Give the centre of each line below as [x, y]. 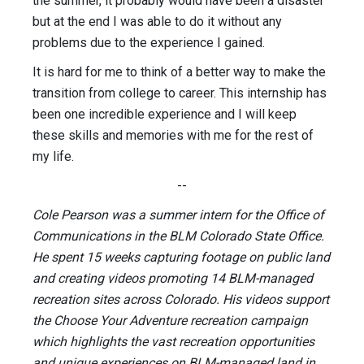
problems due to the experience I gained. [149, 43]
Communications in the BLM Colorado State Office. [178, 236]
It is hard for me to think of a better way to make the [179, 72]
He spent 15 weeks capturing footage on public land [181, 258]
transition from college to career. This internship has [180, 93]
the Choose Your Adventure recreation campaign [170, 321]
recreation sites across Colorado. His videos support [181, 300]
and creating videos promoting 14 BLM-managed [173, 279]
